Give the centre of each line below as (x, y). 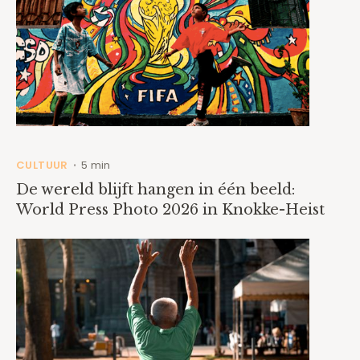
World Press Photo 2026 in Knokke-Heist (170, 209)
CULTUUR (42, 165)
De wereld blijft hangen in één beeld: (155, 189)
